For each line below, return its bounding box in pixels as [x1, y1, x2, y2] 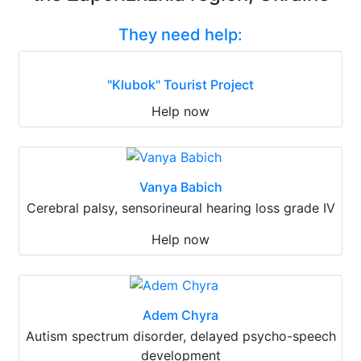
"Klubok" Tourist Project [107, 76, 254, 93]
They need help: [118, 24, 243, 44]
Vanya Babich [139, 178, 222, 195]
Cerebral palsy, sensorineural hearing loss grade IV [26, 199, 335, 216]
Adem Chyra [143, 306, 218, 323]
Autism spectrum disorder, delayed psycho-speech [25, 327, 336, 344]
